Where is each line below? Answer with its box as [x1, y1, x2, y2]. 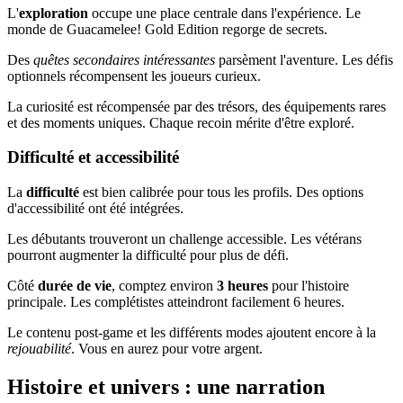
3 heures [217, 278, 268, 294]
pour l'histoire [268, 278, 349, 294]
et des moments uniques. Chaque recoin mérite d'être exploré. [7, 114, 354, 130]
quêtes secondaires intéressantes [33, 51, 215, 67]
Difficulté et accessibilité [7, 148, 179, 167]
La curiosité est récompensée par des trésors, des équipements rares [7, 98, 386, 114]
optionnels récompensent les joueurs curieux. [7, 67, 261, 84]
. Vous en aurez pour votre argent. [71, 341, 263, 357]
